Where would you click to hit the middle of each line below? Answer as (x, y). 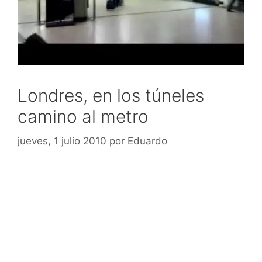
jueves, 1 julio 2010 (62, 141)
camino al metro (83, 116)
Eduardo (147, 141)
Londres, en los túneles (111, 95)
